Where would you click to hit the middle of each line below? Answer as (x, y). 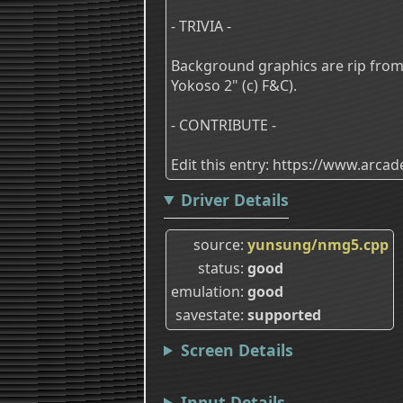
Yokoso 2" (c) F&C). (234, 85)
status (219, 268)
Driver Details (234, 199)
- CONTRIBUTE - (224, 125)
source (217, 244)
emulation (206, 291)
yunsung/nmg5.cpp (318, 244)
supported (284, 314)
